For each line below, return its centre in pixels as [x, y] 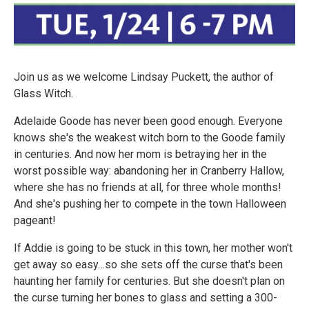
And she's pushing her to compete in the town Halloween [150, 204]
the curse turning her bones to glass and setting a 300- [146, 298]
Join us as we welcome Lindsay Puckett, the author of [144, 77]
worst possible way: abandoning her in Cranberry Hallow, [149, 171]
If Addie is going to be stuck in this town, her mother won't [153, 248]
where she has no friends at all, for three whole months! [148, 188]
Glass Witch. [43, 94]
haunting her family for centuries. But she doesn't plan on [149, 281]
